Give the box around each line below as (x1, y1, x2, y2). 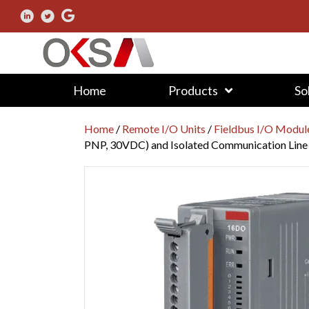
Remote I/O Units (122, 121, 206, 135)
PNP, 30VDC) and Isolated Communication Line (84, 137, 308, 151)
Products (168, 82, 218, 98)
